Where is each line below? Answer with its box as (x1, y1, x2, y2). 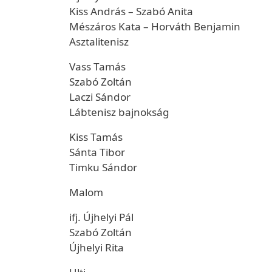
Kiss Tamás (69, 130, 123, 144)
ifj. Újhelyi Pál (69, 210, 134, 224)
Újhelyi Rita (69, 240, 124, 254)
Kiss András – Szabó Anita (69, 4, 193, 18)
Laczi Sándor (69, 90, 131, 104)
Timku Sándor (69, 160, 137, 174)
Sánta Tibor (69, 145, 125, 159)
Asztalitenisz (69, 35, 129, 49)
